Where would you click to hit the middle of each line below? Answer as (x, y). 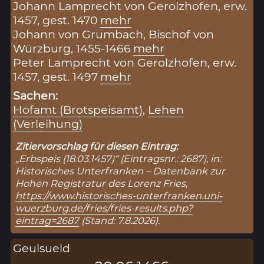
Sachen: (36, 95)
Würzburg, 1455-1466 (72, 48)
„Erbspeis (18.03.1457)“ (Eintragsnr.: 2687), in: (118, 158)
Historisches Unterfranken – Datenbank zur (121, 171)
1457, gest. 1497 (56, 76)
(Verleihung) (48, 123)
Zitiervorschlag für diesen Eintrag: (97, 146)
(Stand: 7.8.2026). (120, 220)
